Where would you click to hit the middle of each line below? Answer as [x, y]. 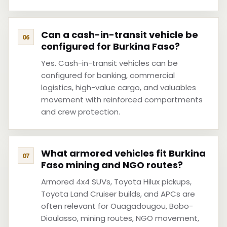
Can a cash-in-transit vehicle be [120, 35]
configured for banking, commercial [108, 75]
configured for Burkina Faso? [110, 46]
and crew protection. [81, 112]
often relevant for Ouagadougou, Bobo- [117, 206]
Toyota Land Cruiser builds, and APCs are [118, 194]
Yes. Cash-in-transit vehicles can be [109, 63]
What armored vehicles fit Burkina [123, 153]
